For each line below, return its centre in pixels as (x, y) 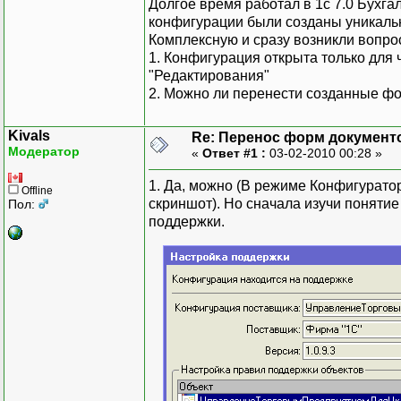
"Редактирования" (209, 75)
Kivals (29, 135)
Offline (36, 190)
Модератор (44, 151)
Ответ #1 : (234, 153)
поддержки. (187, 221)
